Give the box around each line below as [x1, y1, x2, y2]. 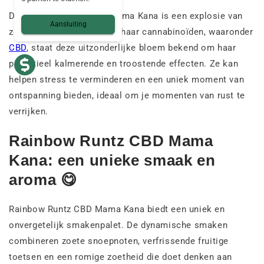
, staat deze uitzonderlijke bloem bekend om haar [26, 42, 236, 54]
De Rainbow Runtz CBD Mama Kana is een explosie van [9, 11, 243, 22]
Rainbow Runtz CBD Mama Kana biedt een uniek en [9, 204, 225, 215]
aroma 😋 [9, 171, 77, 189]
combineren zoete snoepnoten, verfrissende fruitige [9, 236, 229, 247]
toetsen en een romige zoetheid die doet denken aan [9, 252, 233, 263]
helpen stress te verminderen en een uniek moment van [9, 74, 245, 85]
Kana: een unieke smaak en [9, 151, 216, 170]
